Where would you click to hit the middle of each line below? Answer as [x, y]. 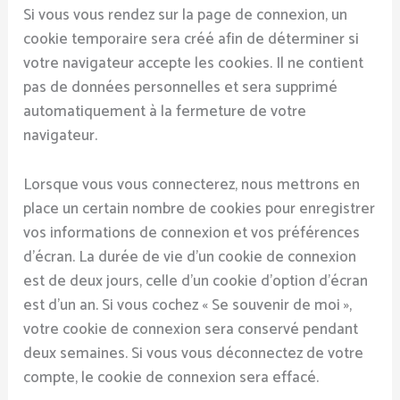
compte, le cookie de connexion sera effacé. [171, 377]
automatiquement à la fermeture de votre [165, 112]
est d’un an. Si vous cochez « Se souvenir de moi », [188, 305]
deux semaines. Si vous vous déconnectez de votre [194, 353]
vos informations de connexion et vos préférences [192, 233]
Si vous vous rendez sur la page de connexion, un [186, 16]
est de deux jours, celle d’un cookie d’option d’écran [196, 281]
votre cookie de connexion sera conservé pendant [191, 329]
